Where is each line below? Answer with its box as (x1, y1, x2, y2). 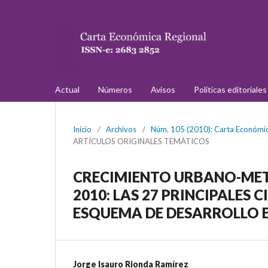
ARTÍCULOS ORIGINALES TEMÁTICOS (73, 136, 209, 146)
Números (98, 84, 132, 95)
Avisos (151, 84, 175, 95)
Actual (55, 84, 80, 95)
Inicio (73, 124, 92, 134)
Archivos (106, 124, 136, 134)
